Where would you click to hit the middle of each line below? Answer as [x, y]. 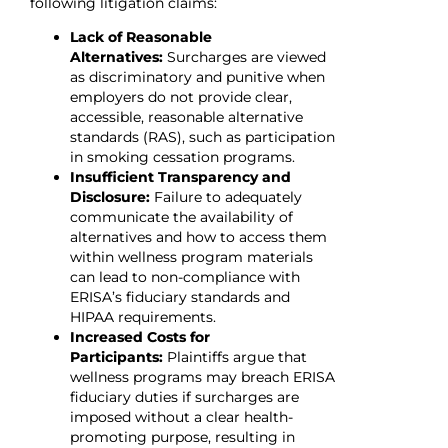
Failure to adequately [228, 197]
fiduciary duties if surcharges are [184, 397]
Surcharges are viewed [246, 57]
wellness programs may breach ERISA [202, 377]
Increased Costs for [140, 337]
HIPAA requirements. [143, 317]
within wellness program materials [191, 257]
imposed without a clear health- [181, 417]
